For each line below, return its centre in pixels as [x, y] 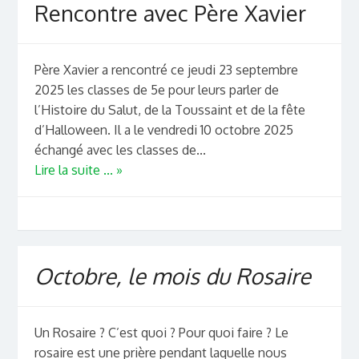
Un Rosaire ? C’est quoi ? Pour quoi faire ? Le [161, 333]
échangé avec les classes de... [120, 150]
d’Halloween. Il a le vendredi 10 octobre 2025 [163, 130]
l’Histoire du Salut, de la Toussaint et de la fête [169, 110]
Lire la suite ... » [78, 170]
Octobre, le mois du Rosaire [172, 275]
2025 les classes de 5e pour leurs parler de [156, 90]
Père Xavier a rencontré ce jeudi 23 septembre [166, 70]
